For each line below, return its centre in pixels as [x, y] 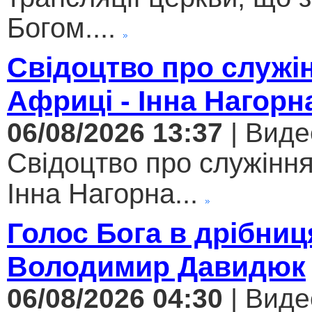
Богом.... [61, 28]
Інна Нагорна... [102, 194]
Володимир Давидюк [156, 267]
